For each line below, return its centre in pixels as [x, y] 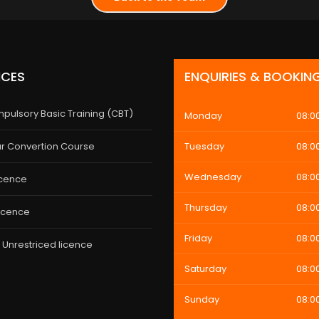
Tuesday [204, 146]
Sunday [202, 299]
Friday [198, 238]
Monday [203, 116]
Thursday [205, 208]
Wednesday [213, 177]
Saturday [205, 269]
